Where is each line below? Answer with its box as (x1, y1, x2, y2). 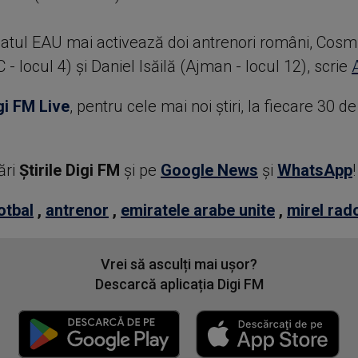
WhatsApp (276, 161, 352, 180)
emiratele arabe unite (120, 201, 275, 220)
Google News (160, 161, 258, 180)
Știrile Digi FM (18, 161, 120, 180)
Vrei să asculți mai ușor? (101, 256, 257, 272)
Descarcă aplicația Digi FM (94, 276, 264, 292)
